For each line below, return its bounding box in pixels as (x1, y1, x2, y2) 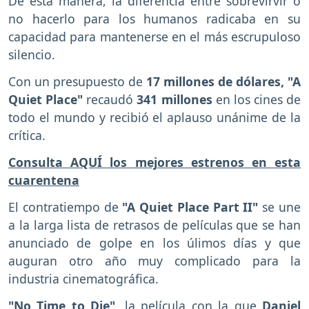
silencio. (8, 46, 55, 63)
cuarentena (8, 171, 79, 188)
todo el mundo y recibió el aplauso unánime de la (8, 109, 301, 126)
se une (262, 198, 301, 215)
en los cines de (215, 91, 301, 108)
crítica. (8, 127, 46, 144)
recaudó (86, 91, 137, 108)
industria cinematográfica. (8, 270, 159, 287)
